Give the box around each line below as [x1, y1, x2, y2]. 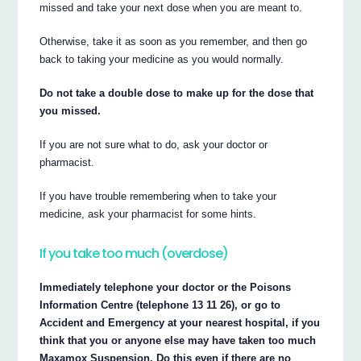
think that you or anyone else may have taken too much [39, 334, 317, 346]
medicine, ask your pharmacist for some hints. [39, 207, 257, 220]
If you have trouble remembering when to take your [39, 189, 277, 202]
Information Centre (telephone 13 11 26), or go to [39, 298, 281, 311]
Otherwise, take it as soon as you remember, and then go [39, 35, 308, 48]
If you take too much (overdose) [39, 243, 229, 263]
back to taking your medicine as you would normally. [39, 52, 284, 65]
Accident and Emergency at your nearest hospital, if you [39, 316, 321, 329]
